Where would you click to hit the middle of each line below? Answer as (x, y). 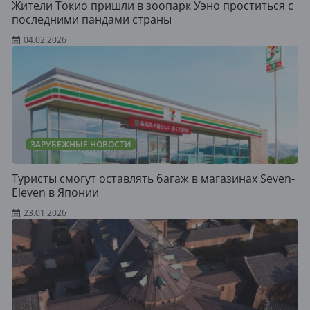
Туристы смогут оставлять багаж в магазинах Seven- (153, 179)
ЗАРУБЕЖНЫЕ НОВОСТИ (81, 144)
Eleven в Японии (55, 192)
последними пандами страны (92, 19)
